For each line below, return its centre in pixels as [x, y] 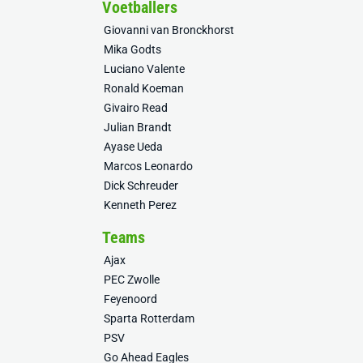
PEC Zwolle [132, 280]
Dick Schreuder [141, 186]
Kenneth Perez [140, 205]
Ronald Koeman [144, 88]
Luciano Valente [144, 69]
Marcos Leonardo [148, 166]
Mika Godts [132, 49]
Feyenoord [130, 299]
